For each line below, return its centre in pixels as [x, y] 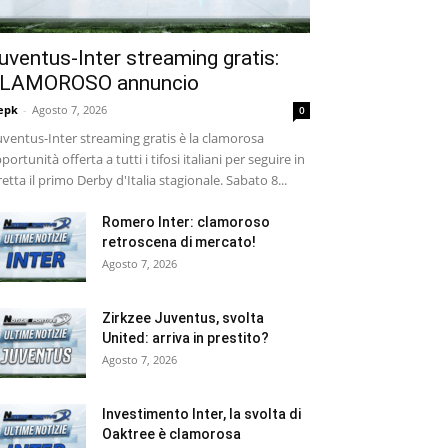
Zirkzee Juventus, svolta [183, 317]
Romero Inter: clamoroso [186, 221]
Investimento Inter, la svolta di [201, 413]
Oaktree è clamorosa [171, 433]
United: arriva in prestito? [185, 337]
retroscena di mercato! [179, 241]
